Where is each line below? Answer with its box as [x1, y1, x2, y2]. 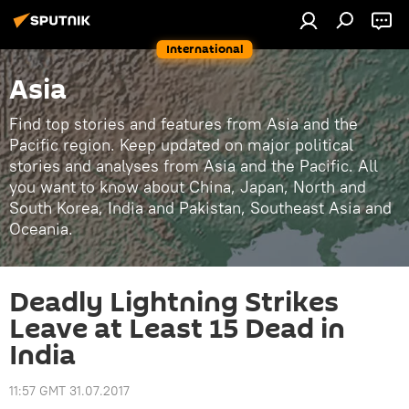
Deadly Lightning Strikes [9, 283, 339, 322]
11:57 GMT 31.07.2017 [9, 383, 130, 399]
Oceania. [9, 218, 73, 239]
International [165, 40, 244, 58]
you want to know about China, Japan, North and [9, 176, 366, 197]
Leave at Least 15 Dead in [9, 309, 345, 349]
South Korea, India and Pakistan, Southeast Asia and [9, 197, 392, 218]
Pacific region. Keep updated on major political [9, 134, 353, 155]
